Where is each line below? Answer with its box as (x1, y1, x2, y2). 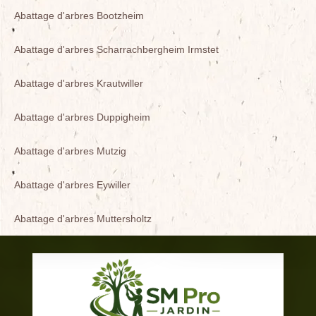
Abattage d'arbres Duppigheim (14, 111, 150, 123)
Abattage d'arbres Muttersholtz (14, 213, 152, 224)
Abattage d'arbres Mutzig (14, 145, 126, 157)
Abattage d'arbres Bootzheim (14, 10, 144, 21)
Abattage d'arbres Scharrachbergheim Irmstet (14, 44, 219, 55)
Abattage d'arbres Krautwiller (14, 78, 143, 89)
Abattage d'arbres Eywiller (14, 179, 130, 190)
